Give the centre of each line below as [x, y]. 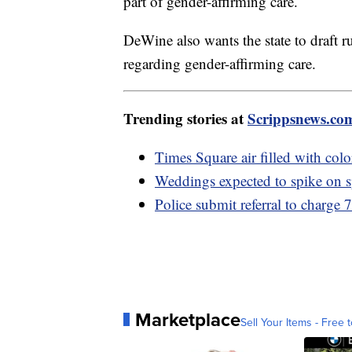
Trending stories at [185, 118]
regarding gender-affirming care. [220, 63]
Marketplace [188, 319]
